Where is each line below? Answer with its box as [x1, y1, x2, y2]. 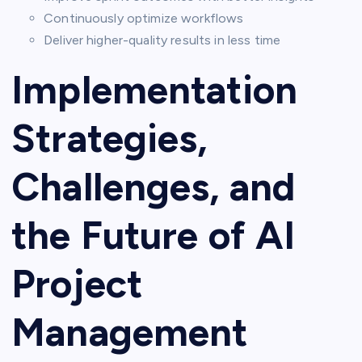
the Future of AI [11, 212, 296, 259]
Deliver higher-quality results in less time [44, 32, 281, 48]
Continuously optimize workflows [44, 11, 244, 27]
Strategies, [11, 115, 208, 162]
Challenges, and [11, 163, 296, 211]
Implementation [11, 66, 298, 114]
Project [11, 260, 143, 308]
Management [11, 309, 248, 356]
